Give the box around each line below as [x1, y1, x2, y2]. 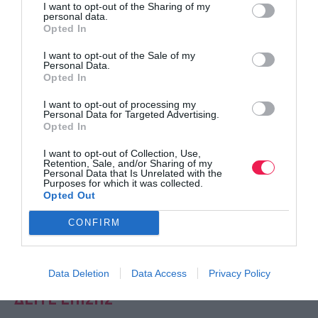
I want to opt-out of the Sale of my [43, 49, 195, 61]
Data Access [131, 267, 187, 279]
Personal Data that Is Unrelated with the [43, 167, 222, 179]
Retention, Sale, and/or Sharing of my [43, 157, 212, 169]
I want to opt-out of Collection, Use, [43, 147, 201, 159]
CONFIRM [67, 217, 121, 228]
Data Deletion [48, 267, 109, 279]
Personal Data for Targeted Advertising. [43, 108, 219, 120]
